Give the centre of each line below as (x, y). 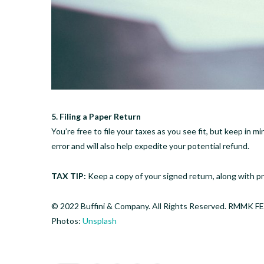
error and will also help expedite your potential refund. (150, 146)
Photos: (67, 220)
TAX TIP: (69, 176)
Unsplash (100, 220)
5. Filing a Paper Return (96, 116)
